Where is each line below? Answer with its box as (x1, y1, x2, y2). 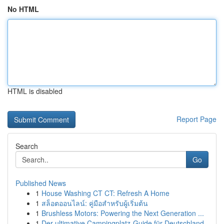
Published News (15, 178, 66, 188)
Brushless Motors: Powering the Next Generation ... (41, 208, 204, 218)
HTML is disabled (7, 86, 62, 96)
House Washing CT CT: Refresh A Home (41, 188, 169, 198)
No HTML (7, 4, 39, 14)
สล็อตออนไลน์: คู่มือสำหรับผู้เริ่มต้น (41, 198, 148, 208)
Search (15, 141, 38, 151)
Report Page (176, 114, 216, 124)
